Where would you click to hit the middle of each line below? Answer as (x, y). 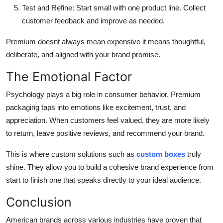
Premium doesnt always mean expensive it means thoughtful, (106, 41)
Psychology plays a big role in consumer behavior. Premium (103, 94)
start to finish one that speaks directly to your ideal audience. (104, 180)
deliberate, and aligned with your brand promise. (83, 54)
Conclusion (39, 202)
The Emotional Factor (69, 76)
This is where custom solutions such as (71, 154)
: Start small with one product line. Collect (139, 7)
